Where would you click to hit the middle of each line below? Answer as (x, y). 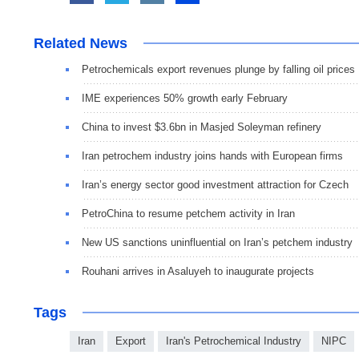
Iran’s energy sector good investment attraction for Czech (215, 184)
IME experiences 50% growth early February (185, 98)
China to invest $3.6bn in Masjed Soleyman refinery (202, 127)
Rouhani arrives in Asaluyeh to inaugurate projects (198, 271)
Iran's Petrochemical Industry (234, 341)
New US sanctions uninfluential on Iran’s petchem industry (217, 242)
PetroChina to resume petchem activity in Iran (188, 213)
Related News (81, 43)
